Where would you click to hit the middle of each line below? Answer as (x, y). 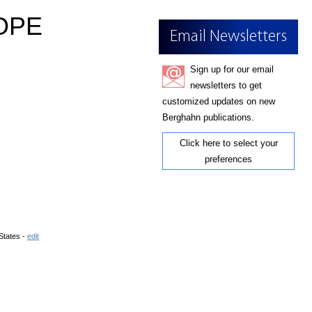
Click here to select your (228, 143)
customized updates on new (219, 101)
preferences (228, 159)
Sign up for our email (232, 69)
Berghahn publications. (208, 117)
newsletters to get (226, 85)
